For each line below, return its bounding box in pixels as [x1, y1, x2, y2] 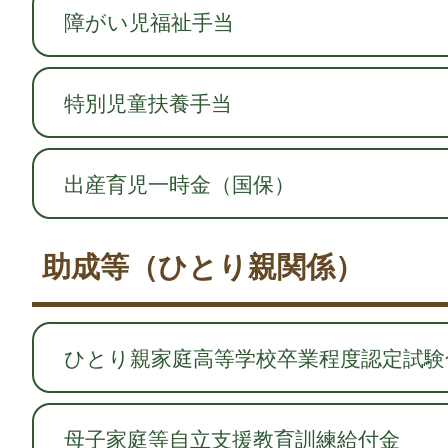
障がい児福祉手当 [64, 6, 234, 37]
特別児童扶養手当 [64, 87, 232, 118]
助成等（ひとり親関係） [42, 245, 364, 287]
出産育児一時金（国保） [64, 168, 295, 199]
